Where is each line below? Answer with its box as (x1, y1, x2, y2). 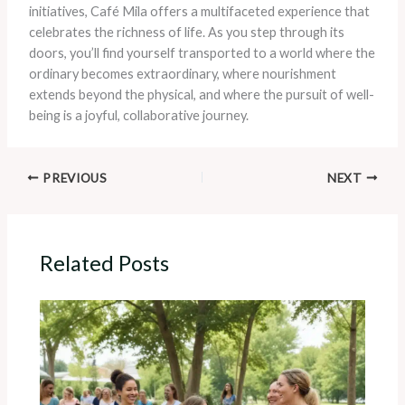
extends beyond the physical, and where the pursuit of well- (28, 86, 374, 102)
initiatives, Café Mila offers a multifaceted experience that (28, 3, 370, 19)
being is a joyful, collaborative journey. (28, 107, 249, 123)
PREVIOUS (39, 170, 108, 185)
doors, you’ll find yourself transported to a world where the (28, 44, 375, 61)
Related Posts (40, 250, 170, 277)
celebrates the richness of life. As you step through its (28, 24, 344, 40)
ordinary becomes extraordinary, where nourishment (28, 65, 336, 81)
